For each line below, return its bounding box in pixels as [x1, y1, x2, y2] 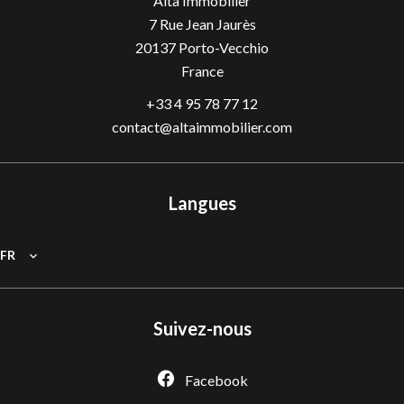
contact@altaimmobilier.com [112, 118, 292, 135]
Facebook [185, 372, 248, 389]
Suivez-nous [152, 317, 252, 339]
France [180, 62, 224, 79]
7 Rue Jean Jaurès [148, 15, 256, 32]
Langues [168, 192, 236, 214]
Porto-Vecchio [176, 39, 269, 56]
